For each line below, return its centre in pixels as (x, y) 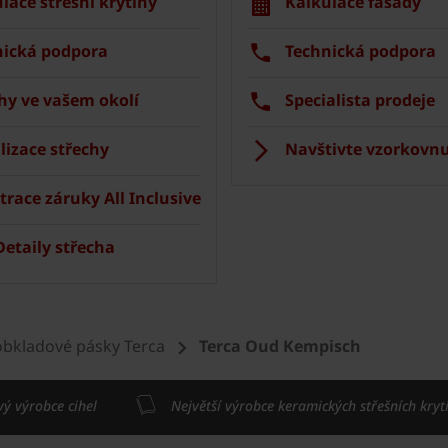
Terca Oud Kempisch (280, 345)
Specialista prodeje (360, 99)
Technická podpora (360, 50)
